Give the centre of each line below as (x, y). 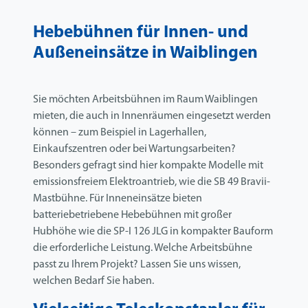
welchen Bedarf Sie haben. (93, 282)
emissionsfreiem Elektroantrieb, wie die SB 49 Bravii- (152, 183)
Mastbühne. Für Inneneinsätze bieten (118, 199)
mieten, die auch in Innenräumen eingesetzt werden (152, 117)
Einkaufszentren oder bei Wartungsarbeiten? (134, 150)
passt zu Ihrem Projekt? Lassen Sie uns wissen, (137, 265)
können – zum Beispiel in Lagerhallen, (120, 133)
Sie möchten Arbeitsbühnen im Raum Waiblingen (145, 100)
